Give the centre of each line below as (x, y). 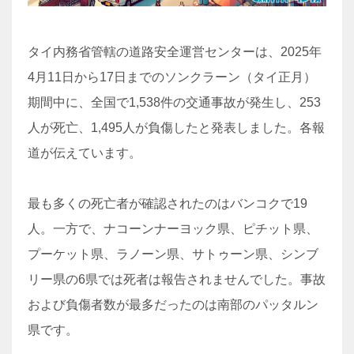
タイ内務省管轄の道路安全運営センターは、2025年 (175, 52)
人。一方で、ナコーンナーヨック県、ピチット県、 (173, 229)
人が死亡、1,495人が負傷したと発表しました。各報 (176, 128)
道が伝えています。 (85, 153)
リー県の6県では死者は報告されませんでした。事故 (177, 279)
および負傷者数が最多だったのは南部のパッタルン (173, 305)
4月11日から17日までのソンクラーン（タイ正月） (172, 77)
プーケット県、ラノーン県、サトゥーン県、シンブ (173, 254)
